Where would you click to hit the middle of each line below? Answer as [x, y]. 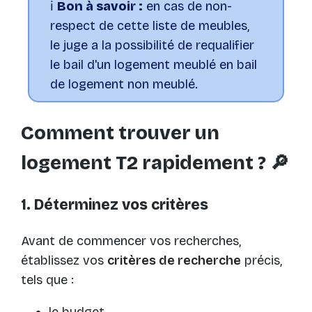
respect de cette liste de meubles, [150, 26]
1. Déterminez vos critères [115, 205]
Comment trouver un [120, 133]
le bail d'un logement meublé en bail [154, 65]
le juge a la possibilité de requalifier [152, 46]
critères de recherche [174, 261]
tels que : [47, 280]
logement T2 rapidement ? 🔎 [155, 163]
